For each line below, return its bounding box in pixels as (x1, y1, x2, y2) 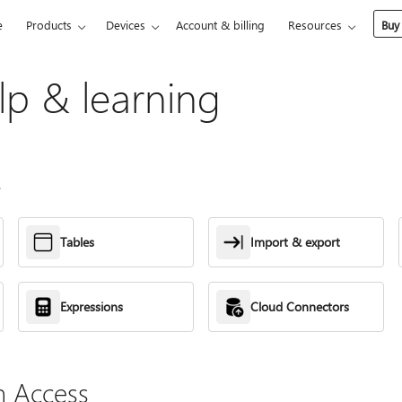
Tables (60, 232, 95, 250)
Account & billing (176, 17, 266, 32)
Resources (288, 17, 343, 32)
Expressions (60, 297, 124, 315)
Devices (106, 17, 146, 32)
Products (26, 17, 73, 32)
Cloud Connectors (249, 297, 349, 315)
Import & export (249, 232, 340, 250)
